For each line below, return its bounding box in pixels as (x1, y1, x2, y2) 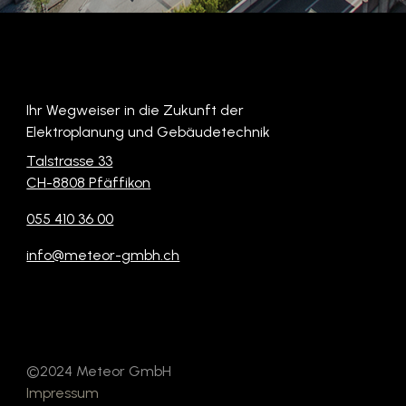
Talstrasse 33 (26, 152, 113, 170)
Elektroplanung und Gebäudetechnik (26, 123, 271, 141)
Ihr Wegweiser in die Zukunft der (26, 101, 245, 120)
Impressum (26, 384, 100, 402)
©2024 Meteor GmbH (26, 362, 172, 381)
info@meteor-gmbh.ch (26, 246, 180, 265)
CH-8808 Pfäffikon (26, 174, 151, 192)
